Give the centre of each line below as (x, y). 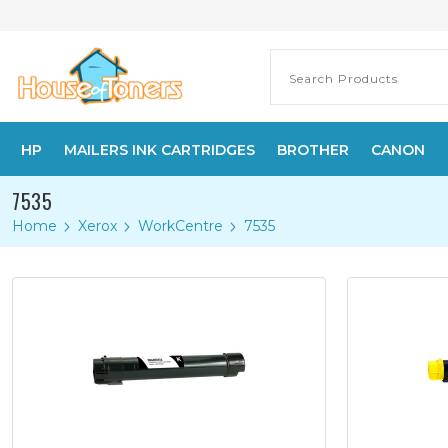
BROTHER (313, 150)
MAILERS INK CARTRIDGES (159, 150)
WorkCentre (180, 226)
